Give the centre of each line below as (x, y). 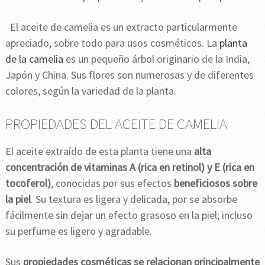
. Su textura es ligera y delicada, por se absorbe (134, 199)
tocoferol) (28, 183)
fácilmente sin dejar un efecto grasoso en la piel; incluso (129, 215)
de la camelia (34, 59)
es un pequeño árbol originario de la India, (156, 59)
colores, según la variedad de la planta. (91, 91)
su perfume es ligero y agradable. (78, 231)
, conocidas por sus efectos (112, 183)
